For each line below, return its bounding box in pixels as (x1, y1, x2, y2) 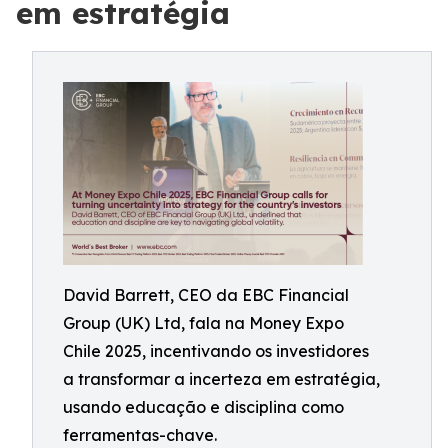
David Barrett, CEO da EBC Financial (63, 285, 349, 305)
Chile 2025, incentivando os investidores (63, 341, 369, 361)
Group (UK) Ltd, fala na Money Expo (63, 313, 344, 333)
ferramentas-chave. (63, 425, 217, 445)
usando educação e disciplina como (63, 397, 344, 417)
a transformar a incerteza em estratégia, (63, 369, 380, 389)
